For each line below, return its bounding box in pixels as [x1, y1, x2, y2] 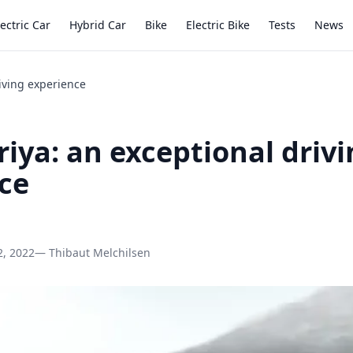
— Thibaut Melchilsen [35, 245, 150, 260]
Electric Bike [186, 17, 250, 32]
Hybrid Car [69, 17, 126, 32]
